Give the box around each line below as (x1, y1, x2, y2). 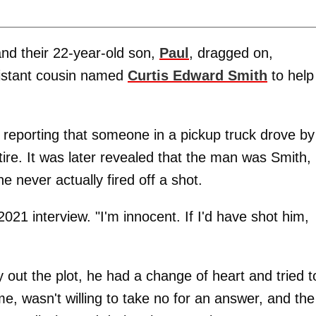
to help (267, 67, 314, 83)
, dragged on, (189, 44, 273, 61)
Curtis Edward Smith (128, 67, 267, 83)
